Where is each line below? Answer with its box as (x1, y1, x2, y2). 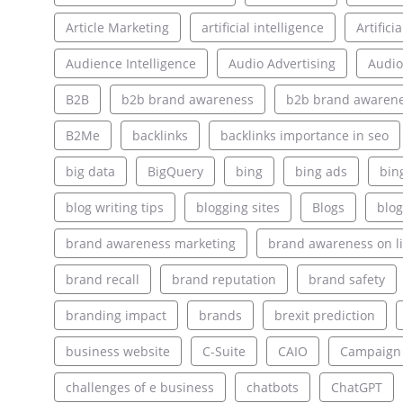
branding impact (65, 307, 166, 325)
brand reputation (171, 271, 276, 289)
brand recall (65, 271, 139, 289)
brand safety (308, 271, 385, 289)
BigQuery (147, 163, 203, 181)
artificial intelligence (201, 19, 324, 37)
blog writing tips (65, 199, 164, 217)
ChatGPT (330, 379, 382, 397)
